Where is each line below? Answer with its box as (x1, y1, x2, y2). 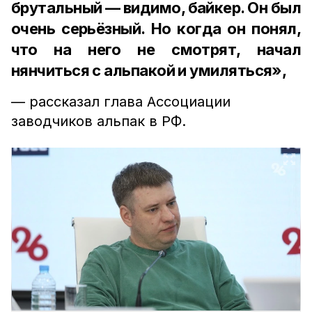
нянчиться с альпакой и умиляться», (11, 61, 287, 79)
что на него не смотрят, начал (11, 40, 301, 58)
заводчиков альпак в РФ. (11, 113, 186, 130)
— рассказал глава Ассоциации (11, 93, 231, 110)
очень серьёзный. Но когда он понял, (11, 19, 301, 38)
